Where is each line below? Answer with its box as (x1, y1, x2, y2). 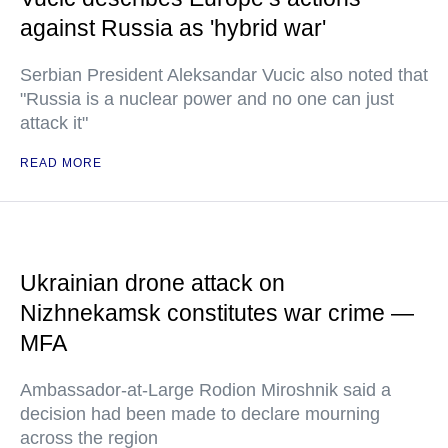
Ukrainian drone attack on (20, 270, 285, 296)
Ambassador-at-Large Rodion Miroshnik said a (20, 380, 391, 400)
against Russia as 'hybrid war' (20, 15, 326, 41)
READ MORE (20, 156, 102, 170)
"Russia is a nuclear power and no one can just (20, 89, 394, 109)
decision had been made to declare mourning (20, 404, 380, 424)
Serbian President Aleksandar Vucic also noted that (20, 65, 428, 85)
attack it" (20, 113, 88, 133)
